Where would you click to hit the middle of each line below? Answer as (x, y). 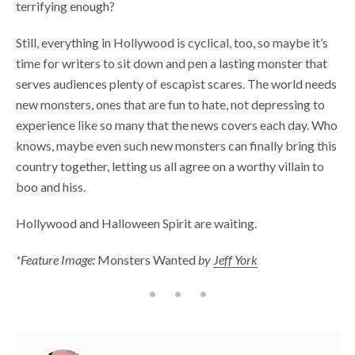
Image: (78, 260)
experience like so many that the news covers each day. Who (177, 125)
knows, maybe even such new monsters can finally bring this (176, 146)
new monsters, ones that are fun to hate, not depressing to (170, 105)
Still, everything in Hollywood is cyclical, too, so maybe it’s (172, 43)
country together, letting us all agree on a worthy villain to (170, 166)
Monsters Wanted (148, 260)
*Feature (37, 260)
